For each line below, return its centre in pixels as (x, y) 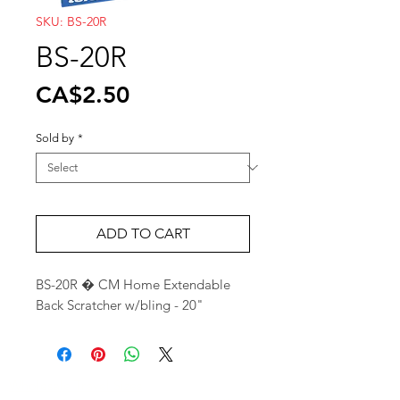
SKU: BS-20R (71, 21)
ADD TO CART (143, 233)
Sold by (55, 137)
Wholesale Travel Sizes (75, 385)
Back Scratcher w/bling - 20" (120, 304)
